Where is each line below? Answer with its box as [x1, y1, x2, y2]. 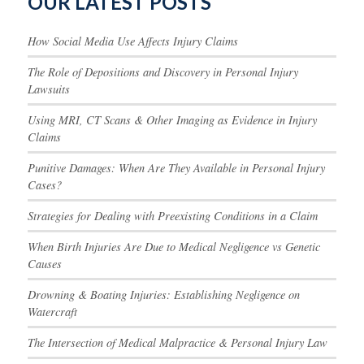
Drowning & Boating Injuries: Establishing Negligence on [27, 287, 300, 303]
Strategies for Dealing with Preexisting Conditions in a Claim [27, 208, 318, 224]
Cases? [27, 177, 62, 193]
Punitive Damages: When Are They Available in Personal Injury [27, 160, 325, 176]
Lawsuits [27, 81, 70, 97]
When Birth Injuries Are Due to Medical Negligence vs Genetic [27, 239, 320, 255]
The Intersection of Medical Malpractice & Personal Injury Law [27, 335, 327, 351]
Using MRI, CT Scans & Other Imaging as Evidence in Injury [27, 112, 317, 128]
